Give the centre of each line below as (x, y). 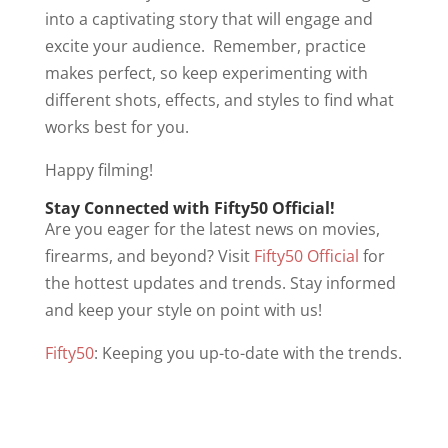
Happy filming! (98, 170)
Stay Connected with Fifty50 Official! (189, 208)
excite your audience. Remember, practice (205, 46)
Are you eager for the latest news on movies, (212, 229)
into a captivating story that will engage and (208, 19)
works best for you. (116, 127)
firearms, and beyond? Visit (147, 256)
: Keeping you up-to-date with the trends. (247, 353)
